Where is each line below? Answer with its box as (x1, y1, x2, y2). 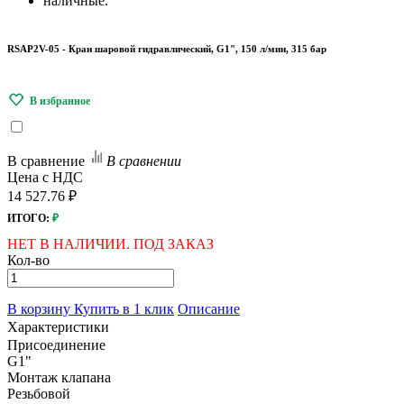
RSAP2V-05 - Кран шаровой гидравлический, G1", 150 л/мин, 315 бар (7, 43, 326, 54)
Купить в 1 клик (74, 300, 174, 317)
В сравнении (106, 152, 181, 169)
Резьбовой (7, 385, 70, 401)
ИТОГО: (7, 211, 50, 225)
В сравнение (7, 152, 85, 169)
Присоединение (7, 336, 106, 353)
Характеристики (7, 318, 109, 335)
